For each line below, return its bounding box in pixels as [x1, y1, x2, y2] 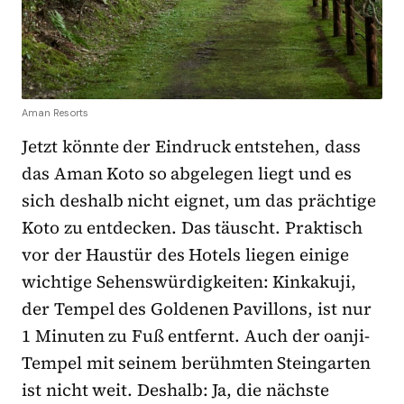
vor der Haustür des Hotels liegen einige [22, 243, 349, 267]
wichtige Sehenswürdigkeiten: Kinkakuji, [22, 270, 357, 294]
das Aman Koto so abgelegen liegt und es [22, 161, 353, 186]
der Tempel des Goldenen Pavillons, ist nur [22, 297, 372, 321]
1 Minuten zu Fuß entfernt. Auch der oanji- [22, 324, 371, 348]
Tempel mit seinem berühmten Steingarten [22, 351, 372, 375]
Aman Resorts [22, 106, 88, 120]
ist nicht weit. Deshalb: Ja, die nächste [22, 378, 329, 402]
